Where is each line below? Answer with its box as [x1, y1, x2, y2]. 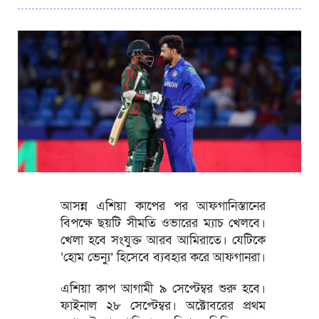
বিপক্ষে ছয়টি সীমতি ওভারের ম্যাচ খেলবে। [60, 214, 266, 231]
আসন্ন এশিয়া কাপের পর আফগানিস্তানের [60, 197, 266, 214]
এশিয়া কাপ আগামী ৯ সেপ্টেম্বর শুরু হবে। [60, 280, 266, 297]
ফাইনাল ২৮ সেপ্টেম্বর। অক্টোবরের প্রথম [60, 297, 266, 314]
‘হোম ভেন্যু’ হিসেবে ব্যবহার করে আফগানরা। [60, 249, 266, 266]
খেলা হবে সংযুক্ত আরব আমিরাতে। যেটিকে [60, 231, 266, 249]
